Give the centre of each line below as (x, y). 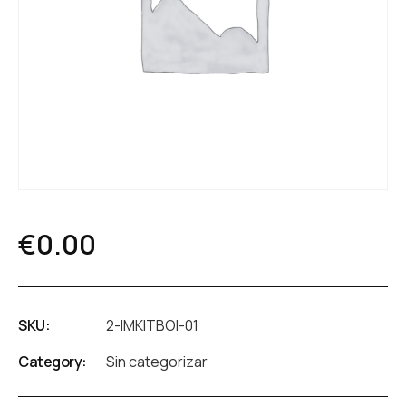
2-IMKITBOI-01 (152, 325)
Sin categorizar (157, 361)
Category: (53, 361)
